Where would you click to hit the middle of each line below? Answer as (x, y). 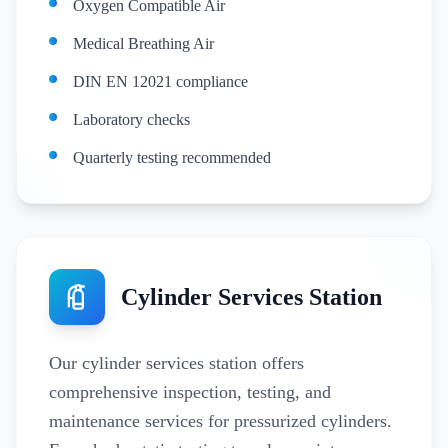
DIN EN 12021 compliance (160, 81)
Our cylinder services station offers (176, 363)
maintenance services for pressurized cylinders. (220, 421)
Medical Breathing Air (143, 43)
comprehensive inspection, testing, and (190, 392)
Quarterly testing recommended (172, 157)
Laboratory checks (131, 119)
